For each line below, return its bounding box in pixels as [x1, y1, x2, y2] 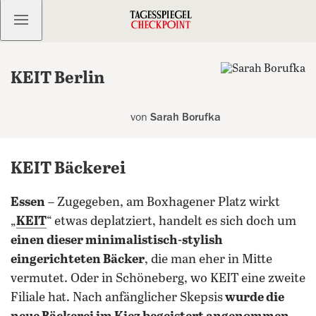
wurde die [223, 291, 284, 305]
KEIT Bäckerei [11, 159, 126, 178]
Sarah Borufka [150, 111, 221, 123]
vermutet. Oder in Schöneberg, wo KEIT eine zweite [11, 272, 305, 286]
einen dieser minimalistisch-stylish [11, 233, 223, 248]
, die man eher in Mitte [145, 253, 272, 267]
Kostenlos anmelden [25, 14, 145, 25]
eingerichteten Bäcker [11, 253, 145, 267]
